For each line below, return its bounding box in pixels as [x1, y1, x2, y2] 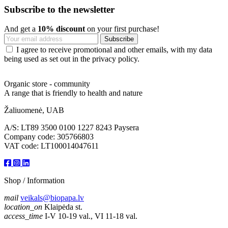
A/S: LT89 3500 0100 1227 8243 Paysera [4, 123, 139, 132]
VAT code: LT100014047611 [4, 141, 99, 151]
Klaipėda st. [44, 203, 82, 212]
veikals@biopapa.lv [20, 193, 84, 203]
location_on [4, 203, 42, 212]
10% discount [38, 24, 85, 34]
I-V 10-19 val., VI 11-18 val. [45, 212, 137, 221]
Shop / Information [4, 176, 65, 185]
